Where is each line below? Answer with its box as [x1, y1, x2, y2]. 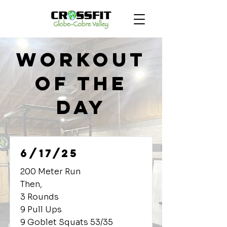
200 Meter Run [20, 166, 81, 177]
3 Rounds [20, 192, 59, 202]
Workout [16, 47, 146, 71]
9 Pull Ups [20, 204, 62, 215]
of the [34, 71, 128, 95]
